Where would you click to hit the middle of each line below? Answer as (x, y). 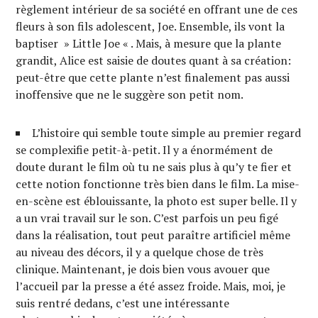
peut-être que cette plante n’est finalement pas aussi (153, 77)
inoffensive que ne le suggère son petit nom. (130, 94)
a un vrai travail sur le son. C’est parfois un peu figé (147, 218)
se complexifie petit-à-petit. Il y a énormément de (144, 150)
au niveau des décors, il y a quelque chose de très (140, 252)
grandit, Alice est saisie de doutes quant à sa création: (154, 60)
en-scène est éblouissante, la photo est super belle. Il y (157, 201)
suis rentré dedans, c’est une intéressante (123, 303)
